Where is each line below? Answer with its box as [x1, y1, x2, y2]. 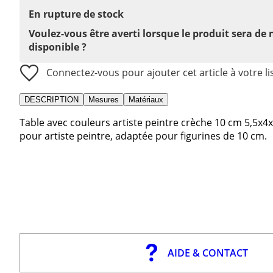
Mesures [88, 94, 119, 104]
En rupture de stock [29, 7, 124, 21]
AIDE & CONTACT [167, 246, 248, 260]
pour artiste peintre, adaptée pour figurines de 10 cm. [19, 129, 267, 143]
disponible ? [29, 40, 87, 54]
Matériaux [129, 94, 163, 104]
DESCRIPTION [24, 94, 79, 104]
